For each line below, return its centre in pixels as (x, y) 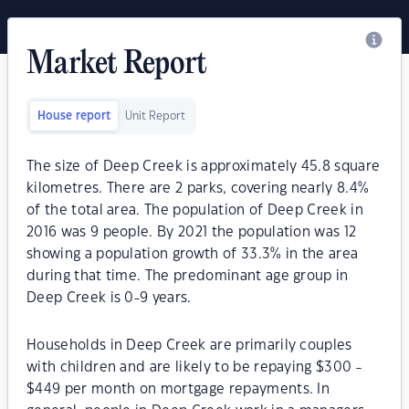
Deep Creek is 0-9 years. (109, 298)
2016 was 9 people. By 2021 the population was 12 (192, 232)
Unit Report (155, 116)
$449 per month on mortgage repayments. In (178, 389)
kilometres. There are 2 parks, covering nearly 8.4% (198, 189)
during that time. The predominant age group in (188, 276)
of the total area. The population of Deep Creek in (195, 210)
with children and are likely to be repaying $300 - (194, 367)
